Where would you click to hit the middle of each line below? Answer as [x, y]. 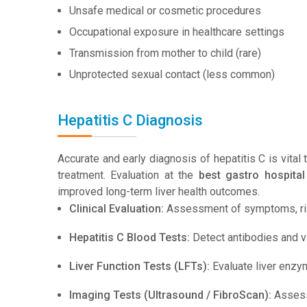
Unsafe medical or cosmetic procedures [165, 11]
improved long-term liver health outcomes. [159, 192]
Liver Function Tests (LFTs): [141, 266]
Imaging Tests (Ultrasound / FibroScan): [172, 295]
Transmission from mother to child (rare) [165, 53]
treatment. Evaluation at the [128, 175]
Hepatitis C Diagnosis [130, 120]
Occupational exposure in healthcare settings [177, 32]
